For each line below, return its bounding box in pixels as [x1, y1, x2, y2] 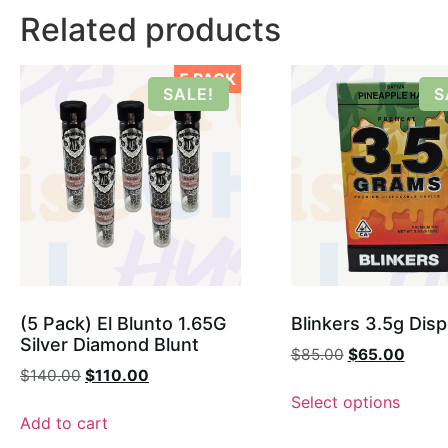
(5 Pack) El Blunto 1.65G [20, 313, 226, 335]
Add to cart [20, 412, 108, 433]
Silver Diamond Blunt [20, 334, 199, 356]
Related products [20, 10, 281, 50]
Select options [290, 391, 400, 412]
